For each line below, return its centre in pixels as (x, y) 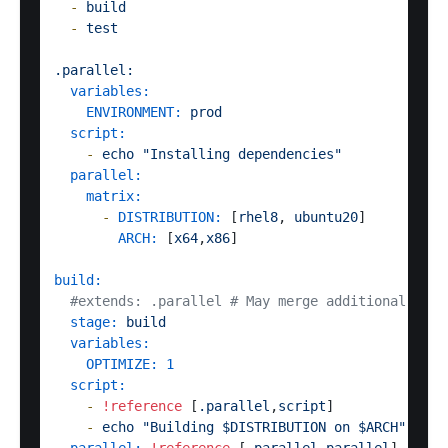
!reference (142, 406)
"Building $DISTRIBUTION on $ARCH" (274, 427)
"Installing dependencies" (242, 154)
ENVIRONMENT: (134, 112)
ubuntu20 (326, 217)
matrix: (114, 196)
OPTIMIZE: (122, 364)
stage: (94, 322)
